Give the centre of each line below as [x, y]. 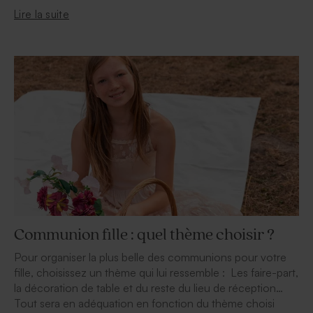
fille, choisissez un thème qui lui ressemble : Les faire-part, [156, 273]
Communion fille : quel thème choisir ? [144, 235]
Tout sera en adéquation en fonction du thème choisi [144, 304]
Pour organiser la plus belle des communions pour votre [150, 257]
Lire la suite [42, 14]
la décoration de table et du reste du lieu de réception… [148, 288]
